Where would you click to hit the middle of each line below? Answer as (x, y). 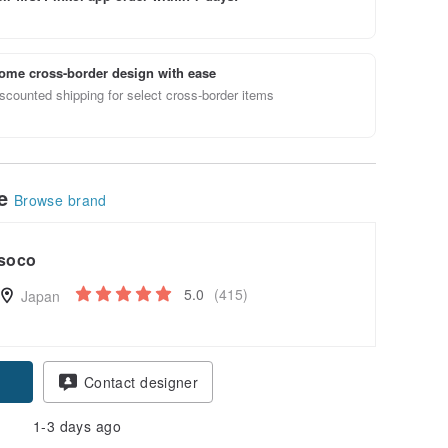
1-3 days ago (77, 425)
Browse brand (60, 199)
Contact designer (141, 381)
